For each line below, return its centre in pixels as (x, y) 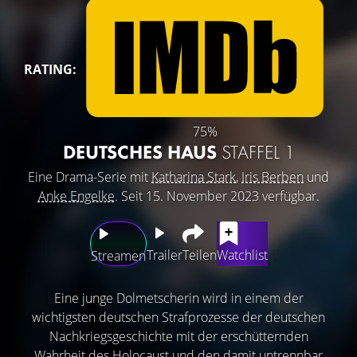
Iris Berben (273, 177)
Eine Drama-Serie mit (90, 177)
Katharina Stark (194, 177)
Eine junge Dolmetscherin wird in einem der (178, 298)
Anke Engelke (76, 196)
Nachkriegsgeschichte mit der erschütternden (178, 336)
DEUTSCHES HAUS (142, 151)
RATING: (50, 69)
